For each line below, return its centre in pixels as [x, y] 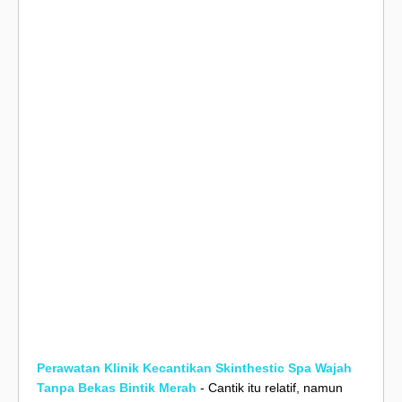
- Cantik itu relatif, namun [270, 388]
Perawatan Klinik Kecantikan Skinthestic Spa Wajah [194, 368]
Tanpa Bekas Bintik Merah [117, 388]
